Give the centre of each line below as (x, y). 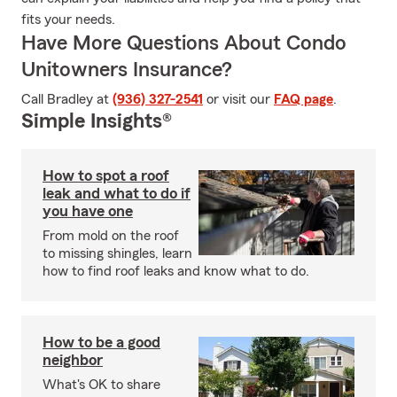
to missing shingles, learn (117, 253)
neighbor (73, 360)
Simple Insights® (97, 121)
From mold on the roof (111, 236)
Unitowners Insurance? (127, 70)
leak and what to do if (117, 193)
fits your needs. (68, 19)
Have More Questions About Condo (184, 43)
